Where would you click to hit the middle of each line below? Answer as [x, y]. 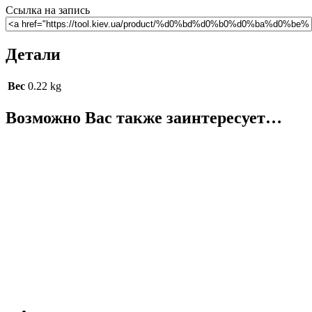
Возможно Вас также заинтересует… [144, 118]
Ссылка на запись [48, 10]
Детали [33, 55]
